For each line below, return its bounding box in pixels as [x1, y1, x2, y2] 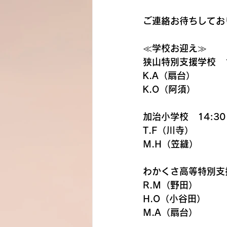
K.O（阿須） [143, 85, 196, 94]
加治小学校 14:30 [143, 112, 225, 121]
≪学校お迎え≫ [143, 44, 207, 53]
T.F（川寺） [143, 126, 194, 135]
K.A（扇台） [143, 71, 195, 80]
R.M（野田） [143, 180, 198, 190]
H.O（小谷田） [143, 194, 206, 203]
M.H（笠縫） [143, 139, 198, 148]
